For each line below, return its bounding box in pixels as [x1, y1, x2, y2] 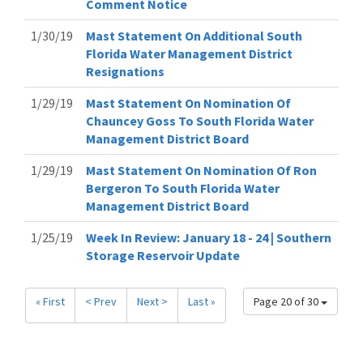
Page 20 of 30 [254, 294, 321, 310]
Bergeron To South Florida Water [86, 180, 280, 197]
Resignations [86, 63, 164, 80]
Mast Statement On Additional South [86, 28, 302, 45]
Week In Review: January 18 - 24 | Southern [86, 229, 331, 246]
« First [36, 294, 65, 310]
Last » [188, 294, 216, 310]
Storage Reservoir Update [86, 247, 240, 264]
